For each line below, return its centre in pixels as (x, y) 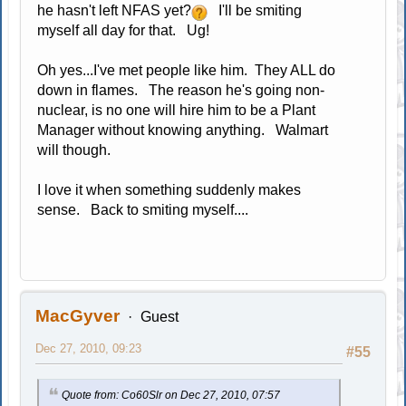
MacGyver (78, 316)
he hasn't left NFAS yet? (115, 10)
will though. (74, 150)
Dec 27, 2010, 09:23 (89, 348)
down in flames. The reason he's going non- (181, 90)
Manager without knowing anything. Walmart (183, 130)
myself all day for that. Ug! (124, 30)
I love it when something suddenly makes (169, 190)
